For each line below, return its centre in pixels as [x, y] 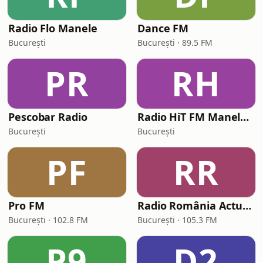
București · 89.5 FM [175, 43]
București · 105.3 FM [177, 220]
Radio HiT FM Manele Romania [245, 117]
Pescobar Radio [48, 117]
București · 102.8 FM [48, 220]
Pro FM [26, 205]
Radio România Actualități [247, 205]
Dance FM [163, 28]
